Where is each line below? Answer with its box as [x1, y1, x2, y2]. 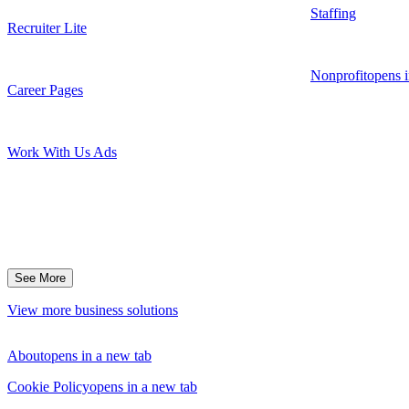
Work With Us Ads [7, 143, 117, 160]
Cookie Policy [7, 378, 89, 394]
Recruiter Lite [7, 19, 87, 36]
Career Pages [7, 81, 83, 98]
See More [15, 270, 66, 285]
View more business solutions [7, 301, 178, 318]
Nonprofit [310, 67, 367, 83]
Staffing [310, 5, 356, 21]
